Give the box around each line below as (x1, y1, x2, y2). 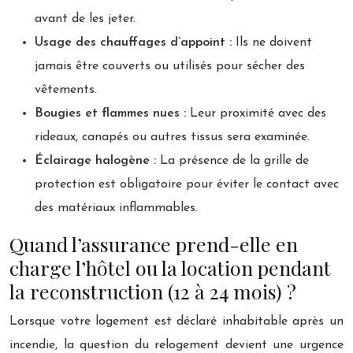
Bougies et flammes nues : (35, 106, 186, 120)
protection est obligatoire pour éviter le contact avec (35, 177, 339, 191)
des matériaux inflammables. (35, 201, 198, 214)
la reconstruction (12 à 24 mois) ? (9, 277, 296, 304)
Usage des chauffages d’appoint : (35, 35, 232, 49)
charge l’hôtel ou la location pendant (9, 254, 331, 281)
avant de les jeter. (35, 12, 136, 25)
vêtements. (35, 83, 97, 96)
